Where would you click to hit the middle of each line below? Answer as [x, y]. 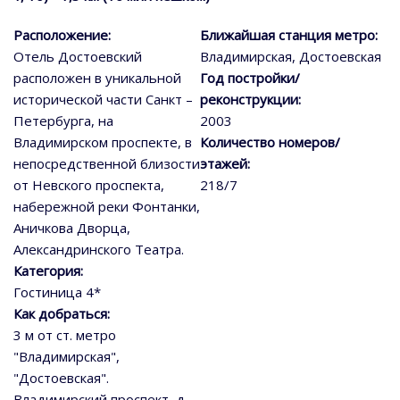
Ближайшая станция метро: [289, 35]
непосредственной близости [107, 164]
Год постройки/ [250, 78]
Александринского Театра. [99, 250]
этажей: [225, 164]
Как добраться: [62, 314]
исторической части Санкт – [103, 100]
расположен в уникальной [97, 78]
